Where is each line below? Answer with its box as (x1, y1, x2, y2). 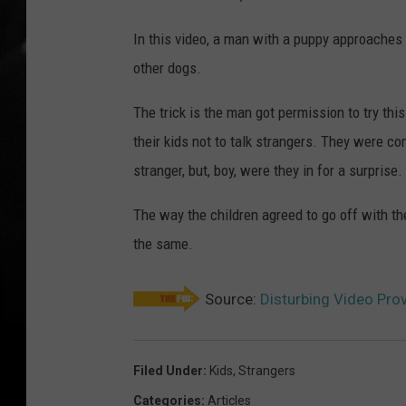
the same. (133, 235, 193, 254)
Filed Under (133, 363, 203, 379)
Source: (201, 290, 260, 309)
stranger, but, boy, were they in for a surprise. (133, 161, 402, 180)
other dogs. (133, 59, 201, 78)
